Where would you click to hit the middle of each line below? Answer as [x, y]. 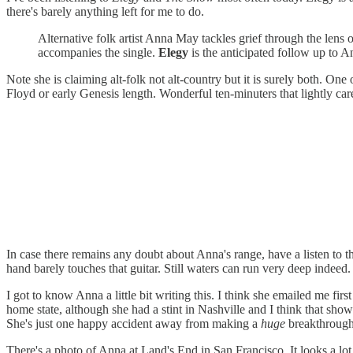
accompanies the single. [98, 52]
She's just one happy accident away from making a [134, 323]
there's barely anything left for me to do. [105, 11]
